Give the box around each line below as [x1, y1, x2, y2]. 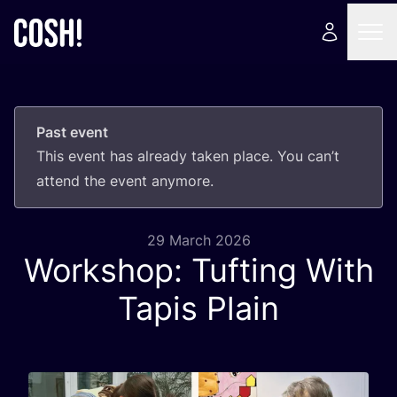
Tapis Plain [118, 289, 279, 328]
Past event [36, 123, 108, 141]
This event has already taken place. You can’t [36, 147, 339, 165]
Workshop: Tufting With [23, 251, 374, 290]
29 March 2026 [146, 231, 251, 249]
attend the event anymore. [36, 172, 214, 190]
